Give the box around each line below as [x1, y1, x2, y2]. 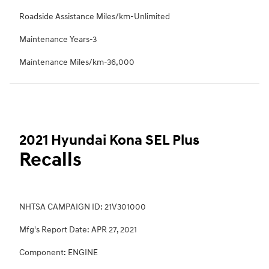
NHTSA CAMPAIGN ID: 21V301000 [19, 202, 146, 213]
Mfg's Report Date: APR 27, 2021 [19, 225, 137, 235]
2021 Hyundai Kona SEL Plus [19, 131, 199, 150]
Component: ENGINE [19, 247, 98, 258]
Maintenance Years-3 [19, 34, 97, 45]
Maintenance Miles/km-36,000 [19, 57, 134, 68]
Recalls [19, 148, 82, 172]
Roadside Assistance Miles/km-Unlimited [19, 11, 170, 22]
